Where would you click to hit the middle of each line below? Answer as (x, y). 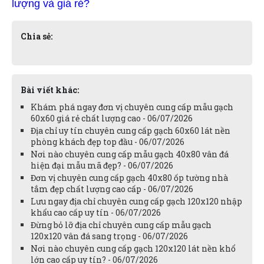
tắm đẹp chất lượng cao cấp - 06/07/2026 (112, 189)
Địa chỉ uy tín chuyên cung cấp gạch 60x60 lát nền (131, 130)
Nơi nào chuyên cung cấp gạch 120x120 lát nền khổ (133, 248)
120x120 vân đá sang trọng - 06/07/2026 (109, 236)
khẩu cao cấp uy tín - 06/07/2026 (96, 212)
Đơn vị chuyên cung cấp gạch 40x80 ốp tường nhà (129, 177)
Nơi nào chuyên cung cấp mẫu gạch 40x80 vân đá (130, 154)
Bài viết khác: (50, 90)
